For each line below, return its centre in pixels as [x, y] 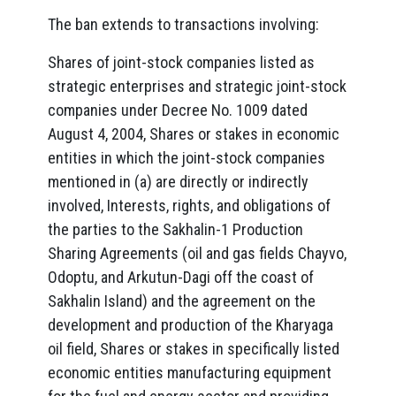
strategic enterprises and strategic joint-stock [197, 86]
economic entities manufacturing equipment [190, 373]
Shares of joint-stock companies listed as [181, 62]
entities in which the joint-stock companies [187, 158]
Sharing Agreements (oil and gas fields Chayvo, [197, 253]
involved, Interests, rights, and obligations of [189, 206]
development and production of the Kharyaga [190, 325]
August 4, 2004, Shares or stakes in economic [194, 134]
